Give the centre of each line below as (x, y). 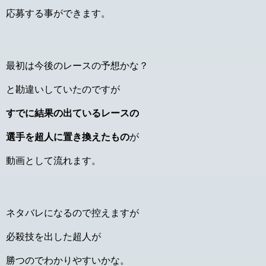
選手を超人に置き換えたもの (68, 137)
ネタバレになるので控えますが (72, 213)
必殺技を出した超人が (53, 236)
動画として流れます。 (53, 160)
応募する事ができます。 (58, 13)
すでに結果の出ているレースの (72, 113)
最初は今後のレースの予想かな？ (77, 65)
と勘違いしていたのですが (63, 89)
